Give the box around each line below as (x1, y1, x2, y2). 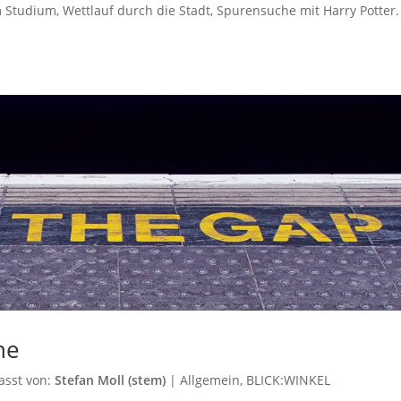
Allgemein (180, 371, 241, 388)
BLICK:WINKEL (246, 371, 331, 388)
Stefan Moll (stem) (55, 371, 166, 388)
